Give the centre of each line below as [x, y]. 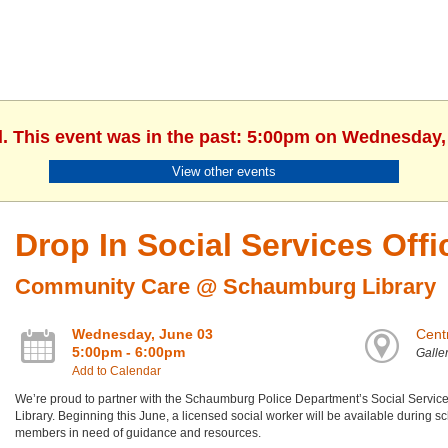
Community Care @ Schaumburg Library [225, 287]
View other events [224, 171]
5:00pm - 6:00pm [128, 352]
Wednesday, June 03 [142, 334]
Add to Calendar [116, 371]
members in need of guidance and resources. [137, 433]
